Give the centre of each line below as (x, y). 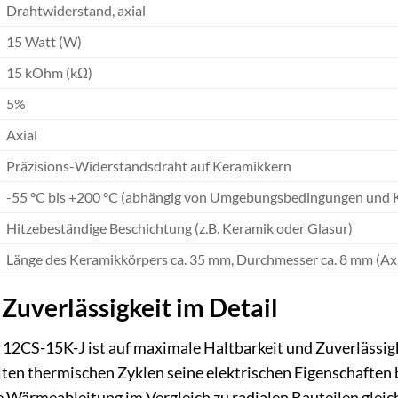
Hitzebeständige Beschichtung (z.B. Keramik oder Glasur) (179, 228)
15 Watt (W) (44, 42)
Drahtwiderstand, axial (76, 11)
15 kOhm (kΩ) (49, 73)
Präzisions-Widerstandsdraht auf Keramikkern (148, 166)
